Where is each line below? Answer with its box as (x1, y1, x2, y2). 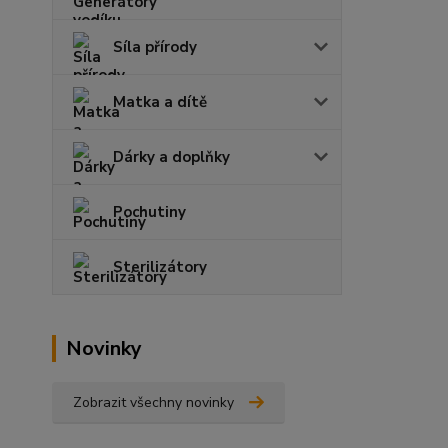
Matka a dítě (113, 92, 207, 113)
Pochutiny (113, 202, 186, 223)
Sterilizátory (113, 257, 207, 278)
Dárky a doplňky (113, 147, 230, 168)
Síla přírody (113, 37, 197, 58)
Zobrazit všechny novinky (73, 393, 234, 413)
